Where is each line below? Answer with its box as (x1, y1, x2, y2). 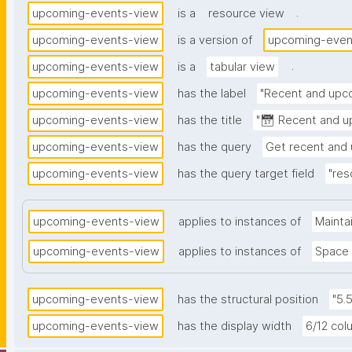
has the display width (178, 319, 291, 334)
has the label (178, 86, 246, 101)
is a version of (178, 33, 252, 48)
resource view (208, 6, 284, 21)
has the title (178, 113, 242, 128)
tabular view (210, 60, 275, 75)
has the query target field (178, 167, 314, 181)
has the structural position (178, 292, 318, 307)
